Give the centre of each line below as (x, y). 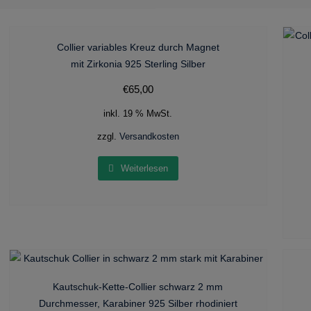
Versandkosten (149, 137)
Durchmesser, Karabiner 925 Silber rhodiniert (138, 303)
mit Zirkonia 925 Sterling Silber (138, 64)
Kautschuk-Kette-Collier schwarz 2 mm (138, 286)
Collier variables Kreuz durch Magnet (138, 47)
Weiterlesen (144, 168)
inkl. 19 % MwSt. (138, 114)
